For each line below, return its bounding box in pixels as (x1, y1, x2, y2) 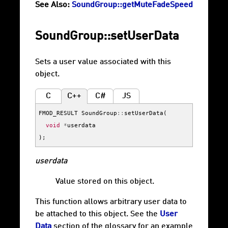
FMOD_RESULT (39, 109, 78, 117)
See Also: (35, 1, 70, 10)
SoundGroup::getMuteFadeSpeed (72, 1, 193, 10)
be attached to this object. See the (35, 210, 160, 219)
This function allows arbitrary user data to (35, 198, 187, 207)
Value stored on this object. (55, 178, 154, 186)
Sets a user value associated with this (35, 58, 171, 67)
